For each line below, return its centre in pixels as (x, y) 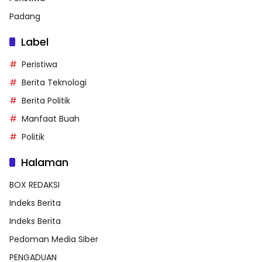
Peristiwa (39, 65)
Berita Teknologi (54, 83)
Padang (25, 17)
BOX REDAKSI (35, 185)
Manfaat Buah (51, 119)
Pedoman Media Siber (54, 239)
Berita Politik (46, 101)
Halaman (45, 163)
